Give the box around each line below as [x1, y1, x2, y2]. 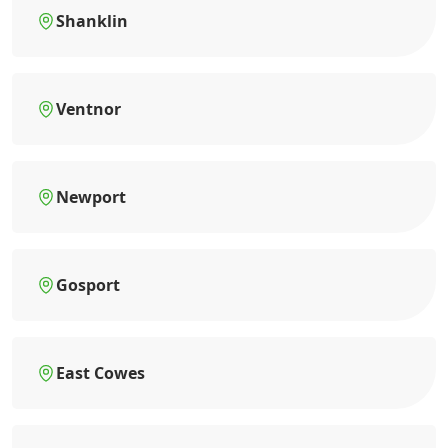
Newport [56, 186, 126, 209]
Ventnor [56, 98, 121, 121]
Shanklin [56, 10, 128, 33]
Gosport [56, 274, 120, 297]
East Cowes [56, 362, 145, 385]
